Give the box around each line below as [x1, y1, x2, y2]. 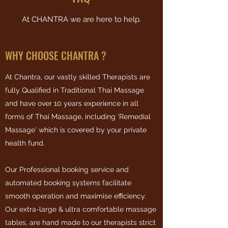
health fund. [5, 139, 45, 147]
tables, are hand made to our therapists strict [5, 218, 156, 226]
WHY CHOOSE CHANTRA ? [5, 48, 106, 63]
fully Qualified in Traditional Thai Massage [5, 86, 144, 94]
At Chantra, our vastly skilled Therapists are [5, 73, 150, 81]
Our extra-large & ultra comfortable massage [5, 205, 156, 213]
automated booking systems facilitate [5, 179, 131, 187]
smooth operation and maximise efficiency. [5, 192, 146, 200]
